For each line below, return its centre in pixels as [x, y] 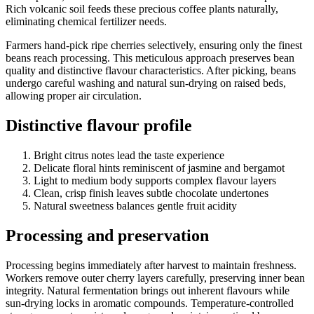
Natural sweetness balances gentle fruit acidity [135, 205]
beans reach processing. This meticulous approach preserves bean [150, 58]
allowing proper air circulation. [74, 96]
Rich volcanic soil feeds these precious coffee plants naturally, [142, 9]
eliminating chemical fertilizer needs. [86, 22]
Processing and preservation [107, 235]
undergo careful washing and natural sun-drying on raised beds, [146, 83]
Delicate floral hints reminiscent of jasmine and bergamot [159, 168]
